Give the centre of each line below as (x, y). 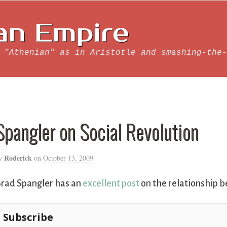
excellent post (111, 184)
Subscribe (28, 217)
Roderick (18, 158)
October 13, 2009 (68, 158)
